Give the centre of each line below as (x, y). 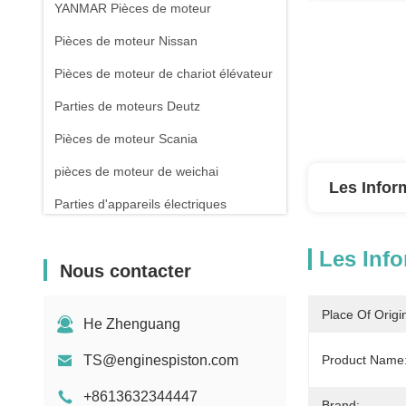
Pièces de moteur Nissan (126, 41)
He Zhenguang (132, 324)
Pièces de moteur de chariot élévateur (164, 73)
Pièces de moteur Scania (126, 139)
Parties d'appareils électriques (140, 204)
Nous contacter (126, 271)
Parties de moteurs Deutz (127, 106)
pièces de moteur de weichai (136, 171)
